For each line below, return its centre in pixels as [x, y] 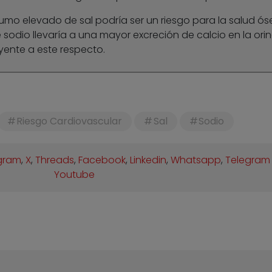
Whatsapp [196, 160]
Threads [55, 160]
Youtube [74, 175]
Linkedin [148, 160]
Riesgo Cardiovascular [70, 121]
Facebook [102, 160]
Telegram [248, 160]
